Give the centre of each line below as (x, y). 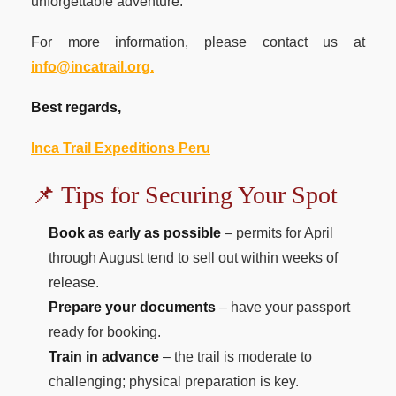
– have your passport (283, 307)
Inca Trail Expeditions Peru (121, 148)
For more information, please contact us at (198, 42)
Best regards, (76, 107)
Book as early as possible (135, 233)
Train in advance (104, 357)
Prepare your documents (132, 307)
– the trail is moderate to (236, 357)
